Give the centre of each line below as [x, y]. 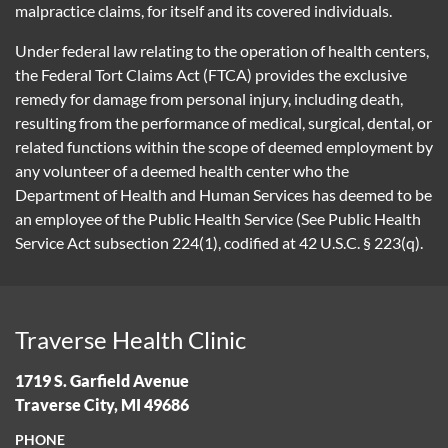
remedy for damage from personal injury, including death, [209, 98]
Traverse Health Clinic [130, 339]
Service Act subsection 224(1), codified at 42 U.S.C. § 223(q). [219, 242]
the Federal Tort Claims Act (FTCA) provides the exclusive [211, 74]
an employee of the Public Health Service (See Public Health [218, 218]
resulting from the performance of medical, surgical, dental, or [223, 122]
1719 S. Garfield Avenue [102, 380]
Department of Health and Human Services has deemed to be [223, 194]
